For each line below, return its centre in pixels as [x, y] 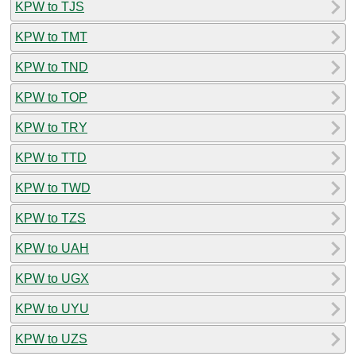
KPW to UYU [52, 308]
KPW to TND [52, 67]
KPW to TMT [51, 37]
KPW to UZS [51, 339]
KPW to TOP [51, 97]
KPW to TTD [51, 157]
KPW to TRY [51, 127]
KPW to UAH [52, 248]
